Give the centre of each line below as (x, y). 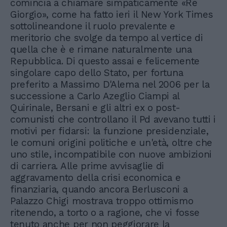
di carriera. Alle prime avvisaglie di (87, 166)
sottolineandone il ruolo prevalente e (93, 26)
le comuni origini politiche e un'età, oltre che (111, 142)
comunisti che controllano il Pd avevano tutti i (113, 119)
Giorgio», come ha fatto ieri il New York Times (112, 14)
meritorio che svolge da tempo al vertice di (107, 37)
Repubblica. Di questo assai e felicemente (105, 61)
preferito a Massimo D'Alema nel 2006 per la (110, 84)
